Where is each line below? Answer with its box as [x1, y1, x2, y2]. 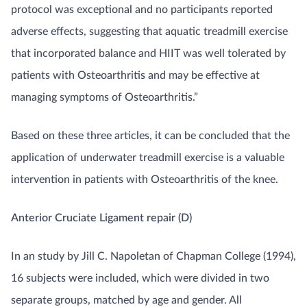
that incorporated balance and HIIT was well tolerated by [11, 47, 286, 59]
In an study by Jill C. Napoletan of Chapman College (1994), [11, 250, 296, 262]
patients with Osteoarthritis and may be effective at [11, 69, 260, 81]
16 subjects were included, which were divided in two [11, 272, 269, 284]
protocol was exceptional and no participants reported [11, 3, 273, 15]
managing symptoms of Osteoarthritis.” [11, 91, 198, 103]
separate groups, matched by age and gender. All [11, 294, 242, 306]
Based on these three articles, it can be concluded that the [11, 130, 290, 141]
